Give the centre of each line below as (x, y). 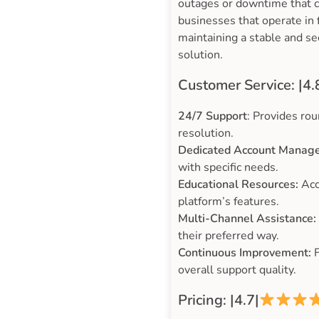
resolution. (206, 134)
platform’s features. (229, 202)
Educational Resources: (238, 185)
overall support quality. (237, 270)
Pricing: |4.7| (219, 300)
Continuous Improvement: (245, 253)
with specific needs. (228, 168)
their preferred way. (229, 236)
